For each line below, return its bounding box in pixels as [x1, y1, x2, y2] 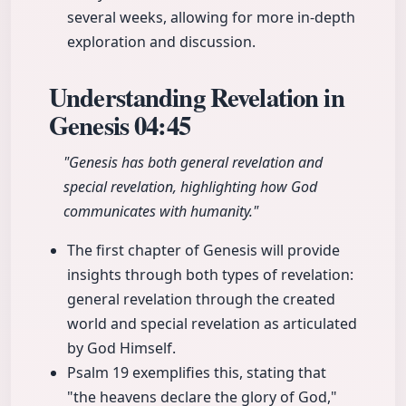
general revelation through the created [67, 289, 335, 310]
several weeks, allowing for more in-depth [67, 7, 355, 28]
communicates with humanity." [63, 201, 258, 222]
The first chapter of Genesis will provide [67, 240, 340, 261]
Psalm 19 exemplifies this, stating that [67, 362, 326, 383]
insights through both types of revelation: [67, 265, 353, 285]
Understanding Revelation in [49, 78, 344, 117]
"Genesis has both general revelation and [63, 152, 323, 173]
